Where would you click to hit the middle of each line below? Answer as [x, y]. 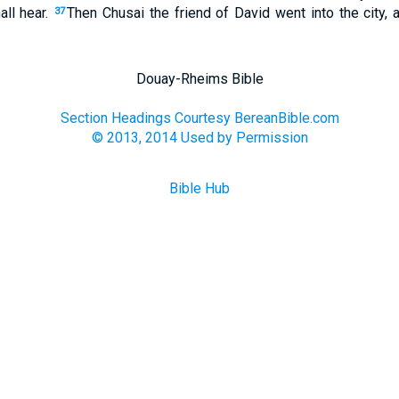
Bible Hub [199, 188]
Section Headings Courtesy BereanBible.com [199, 118]
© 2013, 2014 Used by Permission [199, 138]
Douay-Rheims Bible [199, 79]
